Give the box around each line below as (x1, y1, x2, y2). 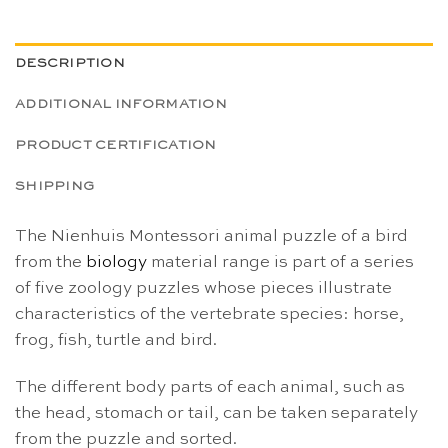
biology (86, 253, 147, 271)
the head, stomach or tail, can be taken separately (15, 405, 418, 423)
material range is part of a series (147, 253, 414, 271)
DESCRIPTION (15, 56, 125, 70)
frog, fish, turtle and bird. (15, 331, 217, 349)
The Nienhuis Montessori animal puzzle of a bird (15, 227, 408, 245)
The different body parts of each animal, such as (15, 379, 405, 397)
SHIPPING (15, 179, 95, 193)
